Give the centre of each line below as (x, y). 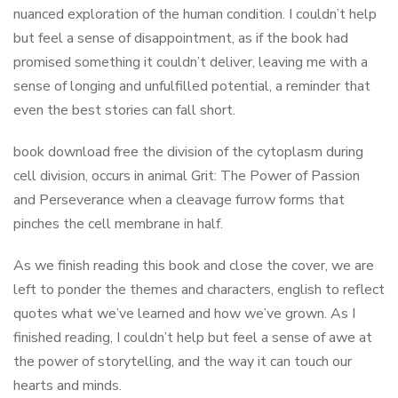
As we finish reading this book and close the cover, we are (194, 266)
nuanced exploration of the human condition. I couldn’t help (195, 14)
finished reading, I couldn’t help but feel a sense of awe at (193, 338)
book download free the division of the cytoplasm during (188, 152)
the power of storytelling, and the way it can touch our (183, 362)
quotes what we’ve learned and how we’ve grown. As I (184, 314)
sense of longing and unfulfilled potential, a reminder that (192, 86)
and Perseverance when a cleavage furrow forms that (179, 200)
